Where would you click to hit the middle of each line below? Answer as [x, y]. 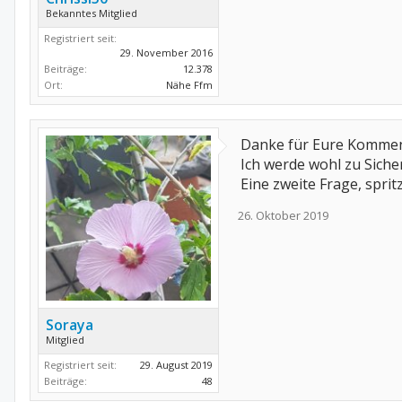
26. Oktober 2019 [283, 216]
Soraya [70, 325]
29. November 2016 [166, 53]
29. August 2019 [176, 365]
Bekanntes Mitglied [92, 13]
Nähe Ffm [189, 85]
